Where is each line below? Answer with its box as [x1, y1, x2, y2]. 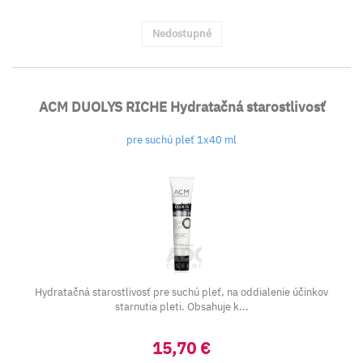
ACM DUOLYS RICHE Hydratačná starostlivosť [38, 98, 325, 116]
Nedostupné [152, 27, 211, 41]
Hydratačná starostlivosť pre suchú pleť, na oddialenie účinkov [35, 285, 328, 299]
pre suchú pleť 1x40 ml [126, 133, 237, 147]
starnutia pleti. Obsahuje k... [114, 300, 249, 314]
